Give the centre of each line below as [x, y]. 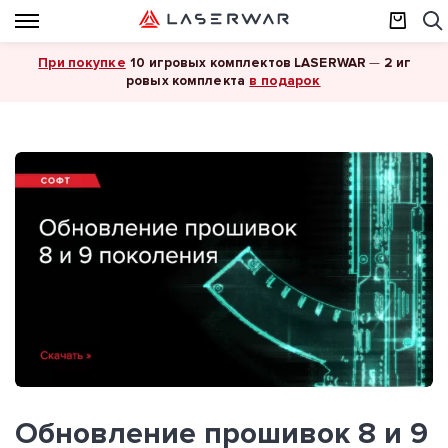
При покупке [82, 62]
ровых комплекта [185, 81]
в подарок [285, 80]
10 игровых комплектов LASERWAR [247, 63]
